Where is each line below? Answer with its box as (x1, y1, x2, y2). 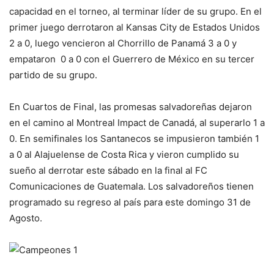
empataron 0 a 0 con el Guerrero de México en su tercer (9, 53, 254, 65)
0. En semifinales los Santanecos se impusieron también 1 (9, 133, 259, 145)
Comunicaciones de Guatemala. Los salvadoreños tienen (9, 180, 254, 193)
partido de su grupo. (9, 69, 97, 81)
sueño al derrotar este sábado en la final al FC (9, 165, 207, 177)
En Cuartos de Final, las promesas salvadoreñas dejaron (9, 101, 252, 113)
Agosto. (9, 212, 42, 224)
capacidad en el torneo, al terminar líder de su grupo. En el (9, 6, 262, 18)
